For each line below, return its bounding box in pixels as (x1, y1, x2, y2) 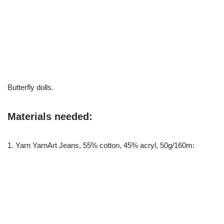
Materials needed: (7, 111, 92, 122)
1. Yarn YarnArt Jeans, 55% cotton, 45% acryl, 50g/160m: (7, 141, 194, 149)
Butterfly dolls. (7, 83, 53, 91)
